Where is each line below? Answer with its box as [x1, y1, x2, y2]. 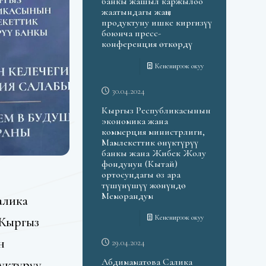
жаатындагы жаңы [101, 6, 172, 18]
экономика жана [101, 115, 168, 127]
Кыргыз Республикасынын [101, 104, 211, 116]
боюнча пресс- [101, 27, 161, 40]
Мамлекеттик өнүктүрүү [101, 136, 198, 148]
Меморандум [101, 189, 153, 202]
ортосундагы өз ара [101, 168, 180, 180]
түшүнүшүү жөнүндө [101, 179, 186, 191]
